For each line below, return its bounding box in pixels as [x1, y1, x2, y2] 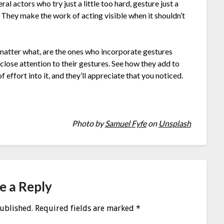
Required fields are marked [35, 203, 136, 213]
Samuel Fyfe [104, 118, 146, 128]
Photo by [71, 118, 105, 128]
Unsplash [158, 118, 191, 128]
